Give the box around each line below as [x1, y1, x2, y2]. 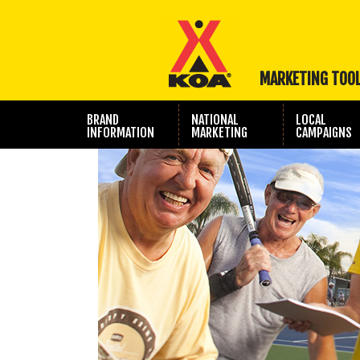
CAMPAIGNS [295, 125, 352, 141]
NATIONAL [190, 112, 239, 128]
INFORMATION [86, 125, 154, 141]
